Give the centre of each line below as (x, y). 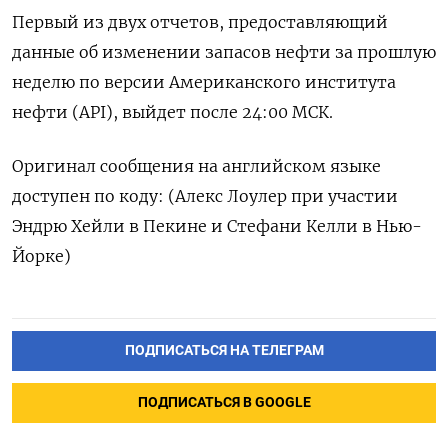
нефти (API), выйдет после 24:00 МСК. (172, 112)
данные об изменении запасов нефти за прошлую (224, 52)
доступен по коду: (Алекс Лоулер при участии (205, 196)
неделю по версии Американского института (204, 82)
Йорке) (41, 256)
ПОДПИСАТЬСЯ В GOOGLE (224, 403)
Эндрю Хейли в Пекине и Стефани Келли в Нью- (217, 226)
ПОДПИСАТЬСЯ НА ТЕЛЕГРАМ (224, 351)
